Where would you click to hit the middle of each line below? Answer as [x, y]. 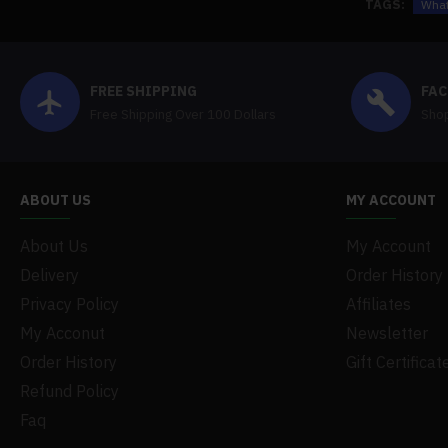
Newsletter [387, 333]
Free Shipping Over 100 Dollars [183, 114]
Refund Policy [69, 391]
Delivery [49, 275]
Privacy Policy [69, 304]
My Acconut [62, 333]
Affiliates [378, 304]
